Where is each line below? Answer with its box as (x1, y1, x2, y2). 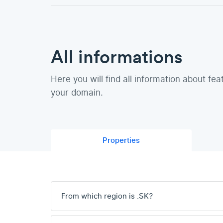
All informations (51, 46, 182, 67)
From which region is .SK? (61, 191, 153, 202)
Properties (102, 135, 140, 146)
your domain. (51, 87, 103, 99)
